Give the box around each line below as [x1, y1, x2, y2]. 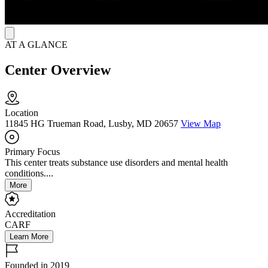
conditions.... [5, 168, 53, 179]
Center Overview [5, 62, 111, 78]
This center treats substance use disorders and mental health [5, 157, 228, 168]
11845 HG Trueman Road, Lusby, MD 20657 [5, 118, 178, 129]
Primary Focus [5, 147, 60, 157]
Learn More [10, 232, 48, 242]
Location [5, 108, 38, 118]
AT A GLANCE [5, 39, 68, 50]
